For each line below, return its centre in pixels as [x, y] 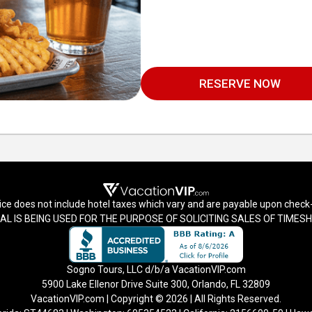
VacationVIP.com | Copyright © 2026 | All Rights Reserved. [156, 298]
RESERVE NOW [240, 83]
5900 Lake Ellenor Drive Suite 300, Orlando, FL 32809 [156, 284]
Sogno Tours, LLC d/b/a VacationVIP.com [156, 269]
